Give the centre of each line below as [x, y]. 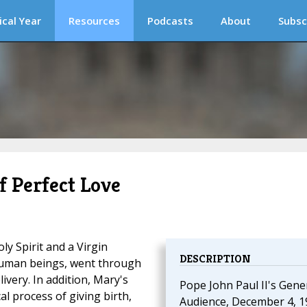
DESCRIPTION [215, 259]
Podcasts [170, 21]
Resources [94, 21]
